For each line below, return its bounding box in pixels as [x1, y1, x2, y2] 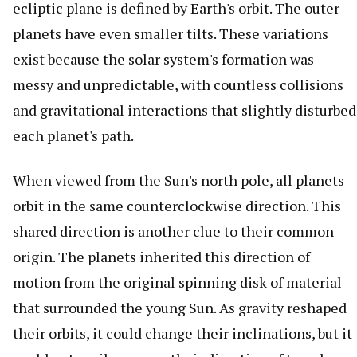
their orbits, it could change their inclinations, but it [13, 324, 352, 343]
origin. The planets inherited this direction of [13, 247, 310, 267]
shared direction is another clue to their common [13, 222, 334, 241]
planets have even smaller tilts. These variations [13, 24, 328, 44]
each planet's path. [13, 126, 134, 146]
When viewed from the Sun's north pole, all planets [13, 171, 344, 190]
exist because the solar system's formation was [13, 49, 314, 69]
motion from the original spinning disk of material [13, 273, 342, 292]
